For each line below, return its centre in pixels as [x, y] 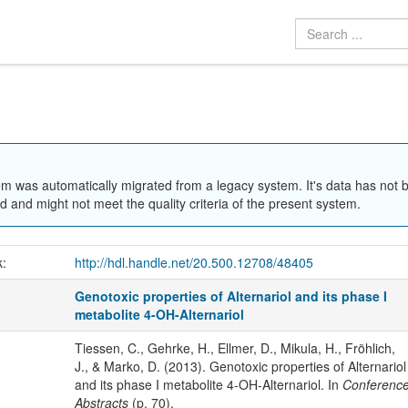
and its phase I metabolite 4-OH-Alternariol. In [208, 384]
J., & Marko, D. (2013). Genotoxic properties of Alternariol [240, 366]
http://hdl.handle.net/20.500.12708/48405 [194, 262]
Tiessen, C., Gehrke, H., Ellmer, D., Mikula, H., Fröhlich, [235, 347]
